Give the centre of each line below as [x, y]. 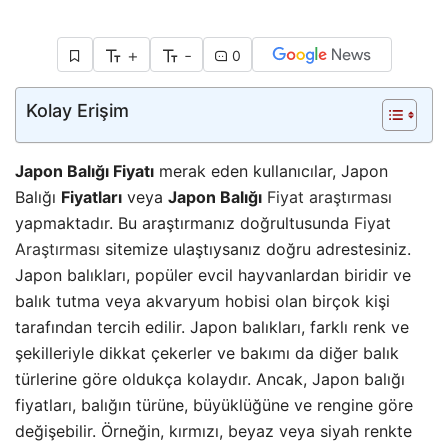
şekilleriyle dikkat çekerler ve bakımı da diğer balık [207, 352]
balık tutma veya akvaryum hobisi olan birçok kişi [202, 300]
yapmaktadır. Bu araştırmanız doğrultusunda [184, 222]
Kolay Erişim [77, 110]
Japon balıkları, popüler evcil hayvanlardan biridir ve [213, 274]
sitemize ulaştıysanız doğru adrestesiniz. [255, 248]
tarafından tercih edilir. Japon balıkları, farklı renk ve [212, 326]
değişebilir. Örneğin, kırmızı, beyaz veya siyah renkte [213, 430]
